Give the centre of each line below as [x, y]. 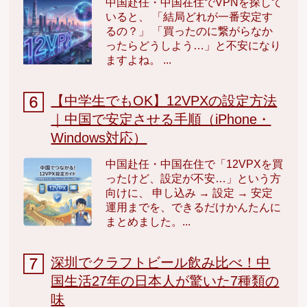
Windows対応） [99, 137]
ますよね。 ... [139, 60]
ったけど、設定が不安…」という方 [194, 178]
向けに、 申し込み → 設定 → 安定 [189, 193]
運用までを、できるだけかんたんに [194, 207]
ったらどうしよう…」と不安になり [194, 45]
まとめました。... [148, 221]
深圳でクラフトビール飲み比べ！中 [161, 262]
